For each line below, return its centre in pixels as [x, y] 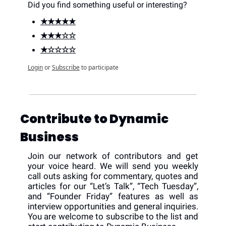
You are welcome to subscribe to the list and [113, 217]
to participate [100, 68]
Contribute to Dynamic [94, 119]
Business [49, 137]
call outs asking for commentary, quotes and [113, 176]
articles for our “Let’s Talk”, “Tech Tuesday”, [113, 186]
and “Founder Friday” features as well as [113, 196]
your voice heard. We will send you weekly [113, 166]
